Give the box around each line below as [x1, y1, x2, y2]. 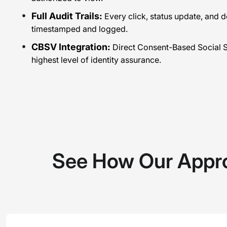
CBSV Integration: [31, 42, 112, 52]
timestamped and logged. [31, 24, 128, 34]
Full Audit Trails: [31, 11, 104, 21]
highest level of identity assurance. [31, 55, 161, 65]
